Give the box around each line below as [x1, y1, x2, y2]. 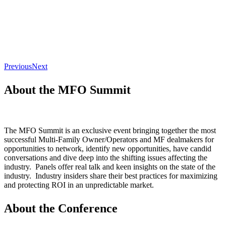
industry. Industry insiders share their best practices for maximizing [4, 171, 217, 180]
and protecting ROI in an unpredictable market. [4, 180, 154, 189]
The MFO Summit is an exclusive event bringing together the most [4, 126, 216, 135]
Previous [4, 62, 32, 71]
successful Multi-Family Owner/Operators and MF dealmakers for [4, 135, 214, 144]
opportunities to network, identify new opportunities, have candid [4, 144, 211, 153]
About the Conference [4, 201, 118, 215]
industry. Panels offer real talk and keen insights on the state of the [4, 162, 215, 171]
